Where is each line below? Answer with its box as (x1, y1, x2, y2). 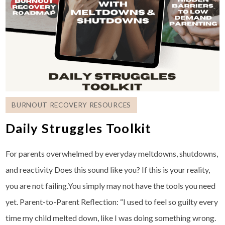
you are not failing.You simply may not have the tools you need (6, 180, 216, 190)
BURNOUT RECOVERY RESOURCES (12, 100, 131, 109)
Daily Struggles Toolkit (6, 120, 152, 136)
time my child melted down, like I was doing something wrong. (6, 212, 216, 222)
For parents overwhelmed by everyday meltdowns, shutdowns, (6, 148, 218, 158)
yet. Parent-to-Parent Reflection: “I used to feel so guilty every (6, 196, 218, 206)
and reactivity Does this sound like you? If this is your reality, (6, 164, 210, 174)
